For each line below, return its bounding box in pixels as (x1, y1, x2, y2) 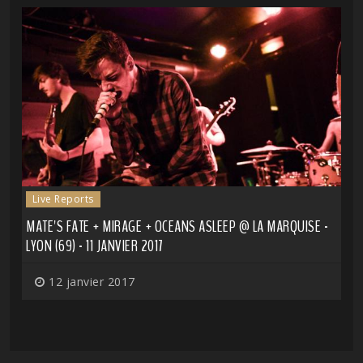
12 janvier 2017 (45, 274, 135, 290)
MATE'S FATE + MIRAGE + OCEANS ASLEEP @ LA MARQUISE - (26, 216, 328, 238)
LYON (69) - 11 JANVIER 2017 (26, 235, 163, 258)
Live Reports (32, 192, 94, 207)
